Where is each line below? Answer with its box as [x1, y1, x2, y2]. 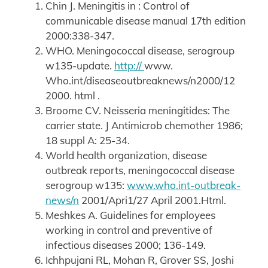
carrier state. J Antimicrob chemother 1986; [45, 119, 243, 132]
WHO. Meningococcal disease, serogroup [45, 44, 234, 57]
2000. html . [45, 89, 100, 102]
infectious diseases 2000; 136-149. [45, 239, 206, 252]
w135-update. [45, 59, 114, 72]
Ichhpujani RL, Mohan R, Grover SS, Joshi [45, 254, 234, 267]
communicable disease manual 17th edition [45, 14, 246, 28]
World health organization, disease [45, 149, 207, 162]
